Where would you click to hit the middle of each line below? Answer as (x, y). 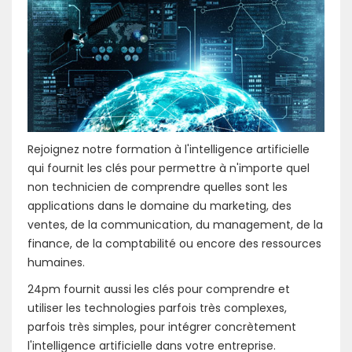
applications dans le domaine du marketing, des (159, 206)
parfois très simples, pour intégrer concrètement (162, 327)
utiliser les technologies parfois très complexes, (157, 308)
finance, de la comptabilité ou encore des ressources (174, 244)
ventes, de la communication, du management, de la (175, 225)
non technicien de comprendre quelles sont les (158, 187)
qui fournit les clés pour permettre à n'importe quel (169, 169)
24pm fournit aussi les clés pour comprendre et (159, 290)
